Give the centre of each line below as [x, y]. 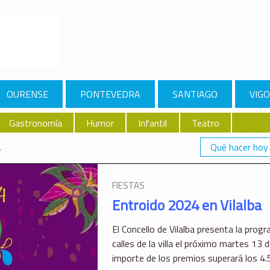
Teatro [205, 123]
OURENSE [28, 94]
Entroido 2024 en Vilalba [187, 205]
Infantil [153, 123]
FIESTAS [128, 186]
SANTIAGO [195, 94]
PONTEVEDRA [110, 94]
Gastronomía [35, 123]
